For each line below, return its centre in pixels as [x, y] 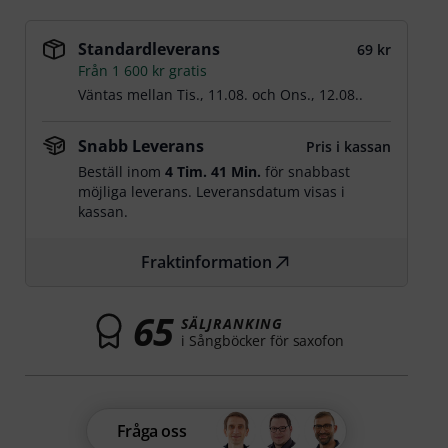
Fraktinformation [207, 262]
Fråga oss [151, 431]
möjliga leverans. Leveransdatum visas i [212, 191]
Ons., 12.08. [320, 94]
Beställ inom [122, 171]
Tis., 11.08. [213, 94]
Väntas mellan [128, 94]
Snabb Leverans [141, 146]
